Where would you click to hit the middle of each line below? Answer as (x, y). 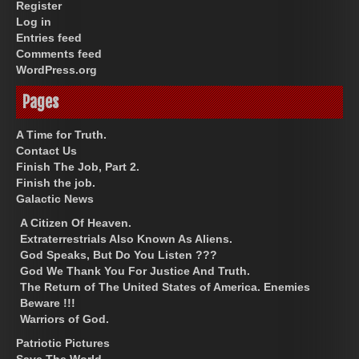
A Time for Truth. (61, 134)
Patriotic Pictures (63, 343)
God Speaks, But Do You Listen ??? (119, 254)
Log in (34, 21)
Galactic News (55, 198)
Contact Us (46, 150)
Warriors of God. (65, 319)
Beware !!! (48, 303)
